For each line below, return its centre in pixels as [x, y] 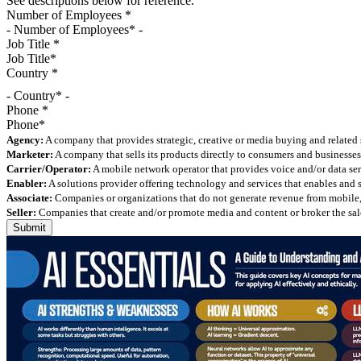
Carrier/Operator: [49, 168]
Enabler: [27, 183]
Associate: [29, 197]
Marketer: [30, 154]
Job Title [30, 44]
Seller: [21, 212]
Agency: [25, 139]
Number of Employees [66, 15]
